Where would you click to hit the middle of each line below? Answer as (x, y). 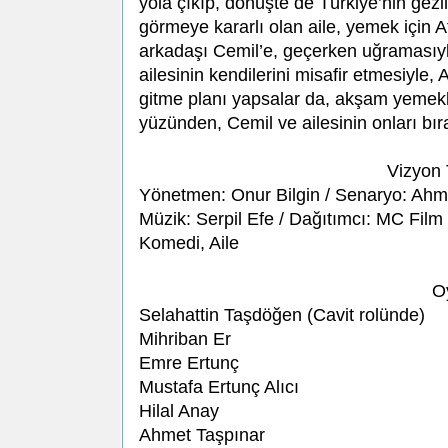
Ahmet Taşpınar (202, 435)
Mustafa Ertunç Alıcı (219, 387)
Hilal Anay (179, 411)
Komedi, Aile (189, 243)
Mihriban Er (185, 339)
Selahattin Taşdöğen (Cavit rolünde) (282, 315)
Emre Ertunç (189, 363)
